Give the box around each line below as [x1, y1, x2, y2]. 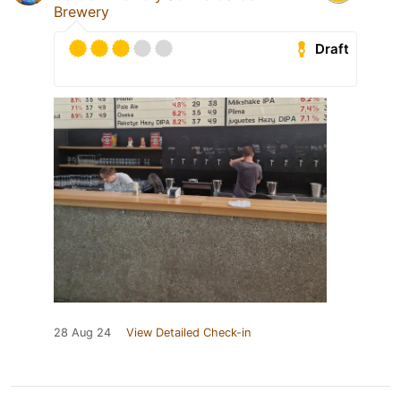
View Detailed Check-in [126, 326, 251, 340]
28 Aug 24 [54, 326, 111, 340]
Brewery [54, 3, 109, 21]
